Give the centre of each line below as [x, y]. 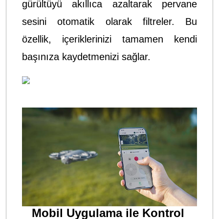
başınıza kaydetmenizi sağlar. [86, 57]
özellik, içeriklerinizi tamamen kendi [109, 39]
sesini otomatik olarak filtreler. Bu [109, 22]
